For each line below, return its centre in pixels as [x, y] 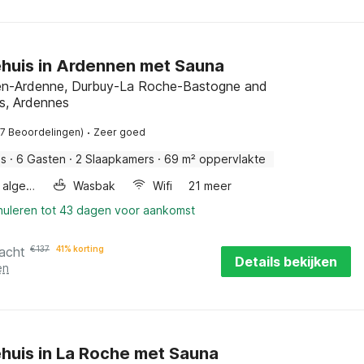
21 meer [210, 186]
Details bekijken [286, 262]
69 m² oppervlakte [215, 159]
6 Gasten [41, 159]
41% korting [80, 249]
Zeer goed [119, 132]
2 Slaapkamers [115, 159]
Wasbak [95, 186]
